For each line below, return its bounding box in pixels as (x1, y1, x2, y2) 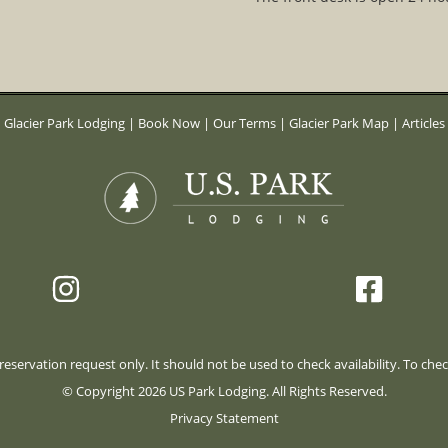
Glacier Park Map (288, 114, 389, 132)
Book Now (137, 114, 200, 132)
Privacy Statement (169, 409, 279, 427)
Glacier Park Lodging (3, 114, 128, 132)
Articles (401, 114, 445, 132)
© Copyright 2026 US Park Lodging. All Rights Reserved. (61, 382, 387, 400)
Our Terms (212, 114, 276, 132)
